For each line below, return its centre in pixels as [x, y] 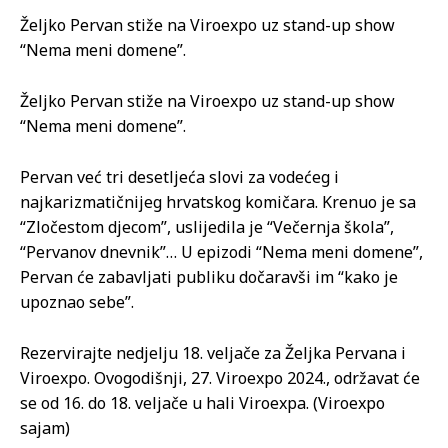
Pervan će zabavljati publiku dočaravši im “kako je [209, 277]
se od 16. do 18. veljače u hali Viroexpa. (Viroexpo [202, 403]
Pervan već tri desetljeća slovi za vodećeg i [179, 177]
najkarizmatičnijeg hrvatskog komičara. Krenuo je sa [218, 202]
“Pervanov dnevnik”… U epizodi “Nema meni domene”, [221, 252]
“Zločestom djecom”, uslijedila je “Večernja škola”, [207, 227]
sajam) [45, 428]
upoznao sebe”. [77, 302]
